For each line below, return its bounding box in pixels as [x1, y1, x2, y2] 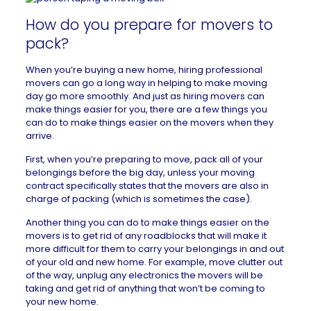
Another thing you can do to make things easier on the [25, 216, 269, 229]
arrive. [25, 129, 54, 142]
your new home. [25, 295, 99, 308]
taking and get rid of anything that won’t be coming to [25, 282, 265, 295]
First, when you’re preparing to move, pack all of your [25, 153, 263, 166]
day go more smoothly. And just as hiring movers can [25, 90, 264, 103]
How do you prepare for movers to [25, 15, 273, 35]
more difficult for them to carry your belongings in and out [25, 242, 284, 255]
